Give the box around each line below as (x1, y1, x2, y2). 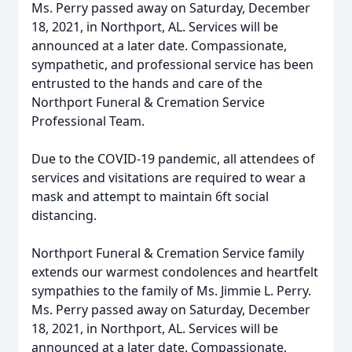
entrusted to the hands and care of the (31, 75, 262, 92)
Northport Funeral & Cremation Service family (31, 244, 304, 262)
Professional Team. (31, 112, 145, 130)
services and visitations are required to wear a (31, 169, 306, 186)
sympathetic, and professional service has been (31, 56, 313, 73)
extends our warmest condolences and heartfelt (31, 263, 318, 280)
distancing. (31, 207, 97, 224)
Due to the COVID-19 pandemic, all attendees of (31, 150, 315, 167)
